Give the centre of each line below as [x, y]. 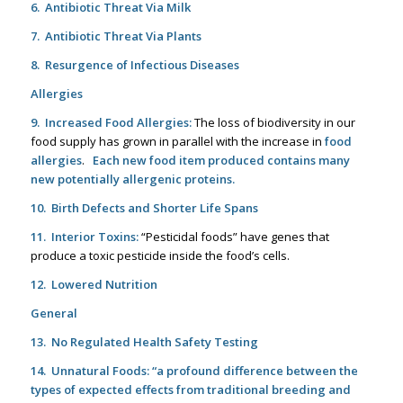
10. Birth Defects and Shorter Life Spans [144, 208]
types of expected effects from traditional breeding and [190, 390]
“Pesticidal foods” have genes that [233, 237]
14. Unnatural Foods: [90, 371]
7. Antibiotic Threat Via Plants [116, 36]
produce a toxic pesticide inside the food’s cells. [160, 256]
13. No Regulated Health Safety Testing [144, 342]
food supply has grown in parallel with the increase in [177, 142]
